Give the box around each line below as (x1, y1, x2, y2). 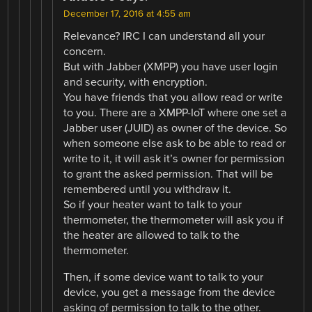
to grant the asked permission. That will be (63, 166, 274, 181)
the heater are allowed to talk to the (63, 228, 240, 242)
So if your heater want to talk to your (63, 197, 242, 212)
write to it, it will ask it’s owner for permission (63, 151, 286, 166)
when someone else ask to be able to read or (63, 136, 286, 150)
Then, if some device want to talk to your (63, 270, 264, 285)
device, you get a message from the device (63, 286, 276, 300)
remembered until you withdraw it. (63, 182, 232, 196)
